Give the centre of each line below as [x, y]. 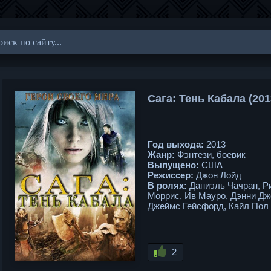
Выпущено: [173, 165]
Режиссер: [171, 175]
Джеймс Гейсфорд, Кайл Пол [208, 206]
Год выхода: [176, 144]
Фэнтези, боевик [210, 154]
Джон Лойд [217, 175]
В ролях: [167, 185]
